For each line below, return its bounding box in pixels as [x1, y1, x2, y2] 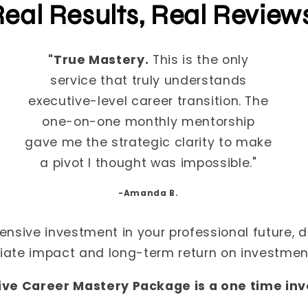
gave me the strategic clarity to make [25, 133, 272, 151]
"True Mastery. [48, 51, 149, 68]
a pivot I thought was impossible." [40, 154, 257, 171]
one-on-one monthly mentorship [42, 113, 255, 130]
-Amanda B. [118, 188, 179, 199]
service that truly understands [50, 71, 247, 89]
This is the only [148, 51, 249, 68]
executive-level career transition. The [28, 92, 269, 109]
